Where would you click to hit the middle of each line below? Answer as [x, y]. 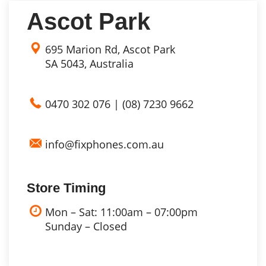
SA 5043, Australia [89, 64]
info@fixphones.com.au [104, 145]
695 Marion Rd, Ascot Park [110, 50]
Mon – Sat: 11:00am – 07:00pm [121, 212]
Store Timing [66, 188]
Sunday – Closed [86, 227]
